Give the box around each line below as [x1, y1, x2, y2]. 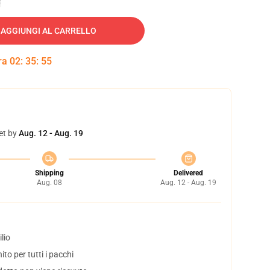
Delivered [174, 169, 203, 177]
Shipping [34, 169, 64, 177]
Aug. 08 [36, 178, 62, 187]
